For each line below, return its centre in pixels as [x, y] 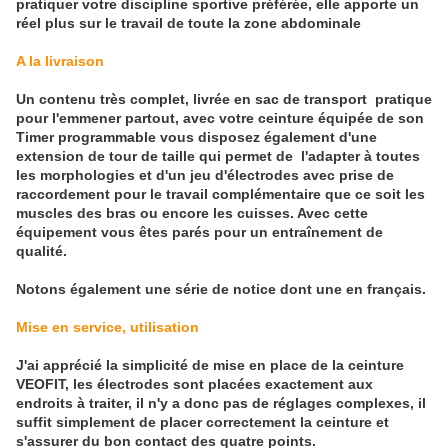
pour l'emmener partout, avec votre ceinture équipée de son [220, 118]
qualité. [41, 251]
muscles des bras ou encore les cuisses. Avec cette [192, 213]
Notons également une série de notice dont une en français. [221, 289]
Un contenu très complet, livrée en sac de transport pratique [224, 99]
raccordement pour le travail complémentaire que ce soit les [220, 194]
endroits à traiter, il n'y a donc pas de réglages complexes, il [221, 403]
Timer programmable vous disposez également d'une [196, 137]
